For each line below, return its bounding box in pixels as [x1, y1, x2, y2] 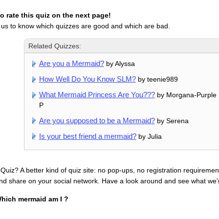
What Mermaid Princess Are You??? [39, 90, 155, 99]
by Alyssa [104, 60, 135, 68]
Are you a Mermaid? [39, 59, 104, 68]
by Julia [136, 132, 162, 141]
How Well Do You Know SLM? [39, 75, 136, 84]
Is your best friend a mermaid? [39, 132, 136, 141]
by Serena [154, 117, 189, 125]
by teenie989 [135, 75, 178, 84]
